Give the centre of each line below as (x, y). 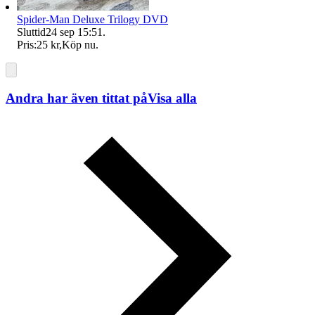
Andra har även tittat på (77, 98)
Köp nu (79, 44)
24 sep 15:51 (74, 32)
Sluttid (31, 32)
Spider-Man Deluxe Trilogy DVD (92, 19)
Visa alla (172, 98)
